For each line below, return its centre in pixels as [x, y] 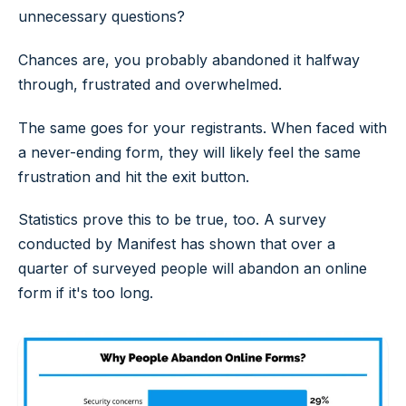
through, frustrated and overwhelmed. [150, 84]
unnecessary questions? [101, 16]
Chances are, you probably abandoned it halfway [189, 59]
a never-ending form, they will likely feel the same [189, 152]
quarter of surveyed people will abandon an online [193, 269]
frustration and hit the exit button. [134, 176]
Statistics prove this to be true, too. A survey [172, 220]
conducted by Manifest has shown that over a [177, 244]
